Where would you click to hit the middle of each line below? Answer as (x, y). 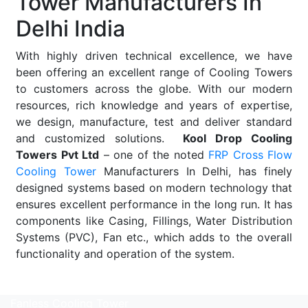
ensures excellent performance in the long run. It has (154, 205)
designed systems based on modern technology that (154, 188)
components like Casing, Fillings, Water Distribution (154, 221)
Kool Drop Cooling (238, 139)
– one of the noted (154, 155)
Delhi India (70, 29)
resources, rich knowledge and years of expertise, (154, 106)
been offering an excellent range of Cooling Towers (154, 73)
